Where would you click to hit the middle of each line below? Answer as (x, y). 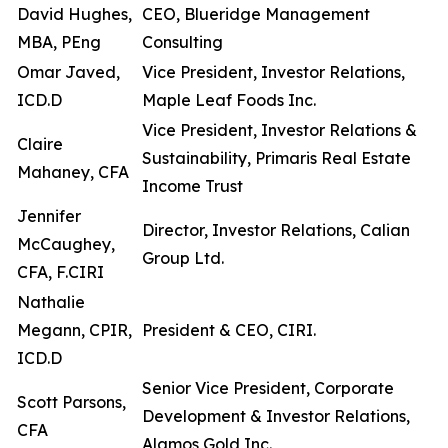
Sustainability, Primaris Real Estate (276, 158)
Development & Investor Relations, (276, 416)
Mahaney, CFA (73, 172)
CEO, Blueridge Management (256, 14)
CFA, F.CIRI (60, 272)
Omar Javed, (68, 72)
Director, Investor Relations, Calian (276, 230)
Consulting (182, 42)
